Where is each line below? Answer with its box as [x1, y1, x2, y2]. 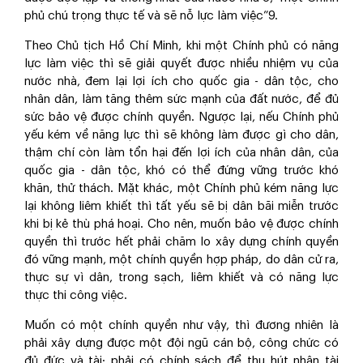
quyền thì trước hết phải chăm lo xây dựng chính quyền [24, 236, 339, 248]
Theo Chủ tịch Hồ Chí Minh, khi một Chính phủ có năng [24, 40, 339, 52]
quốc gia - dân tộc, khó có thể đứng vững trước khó [24, 164, 339, 177]
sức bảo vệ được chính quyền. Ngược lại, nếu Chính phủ [24, 111, 339, 123]
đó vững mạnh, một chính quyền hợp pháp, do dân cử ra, [24, 254, 339, 266]
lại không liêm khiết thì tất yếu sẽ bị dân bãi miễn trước [24, 200, 339, 212]
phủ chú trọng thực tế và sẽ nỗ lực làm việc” [24, 10, 268, 22]
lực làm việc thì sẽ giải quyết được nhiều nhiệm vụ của [24, 58, 339, 70]
